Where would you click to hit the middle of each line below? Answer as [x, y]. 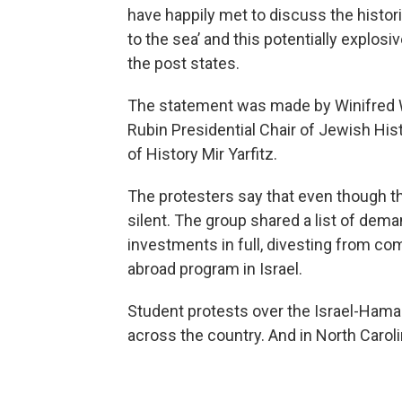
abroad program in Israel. [217, 269]
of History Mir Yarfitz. [202, 154]
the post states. [185, 64]
